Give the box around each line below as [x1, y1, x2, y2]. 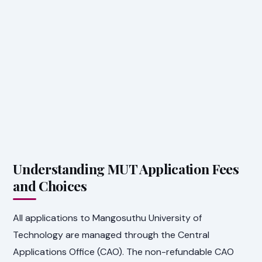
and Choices [13, 176, 87, 195]
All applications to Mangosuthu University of [13, 211, 202, 224]
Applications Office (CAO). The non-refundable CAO [13, 245, 235, 258]
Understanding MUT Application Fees [13, 159, 239, 178]
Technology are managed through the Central [13, 228, 210, 241]
